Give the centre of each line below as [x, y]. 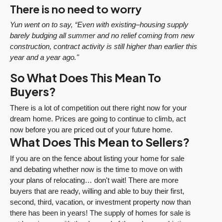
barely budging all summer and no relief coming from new [102, 36]
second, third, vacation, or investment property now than [100, 202]
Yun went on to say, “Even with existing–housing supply [99, 25]
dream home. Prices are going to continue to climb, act [98, 119]
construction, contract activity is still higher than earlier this [104, 47]
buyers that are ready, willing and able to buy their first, [97, 191]
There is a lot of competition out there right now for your [98, 108]
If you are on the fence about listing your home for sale [97, 159]
